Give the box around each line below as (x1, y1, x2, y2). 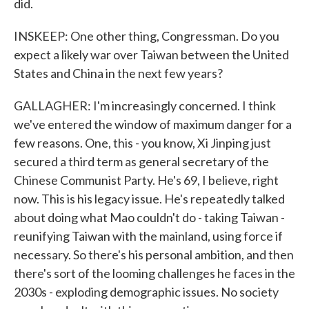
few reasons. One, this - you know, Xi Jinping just (14, 135, 271, 150)
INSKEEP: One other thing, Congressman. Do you (14, 28, 279, 43)
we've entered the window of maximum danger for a (14, 117, 292, 132)
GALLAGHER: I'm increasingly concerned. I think (14, 98, 276, 113)
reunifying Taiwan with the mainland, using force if (14, 228, 283, 243)
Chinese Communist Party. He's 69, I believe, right (14, 172, 279, 188)
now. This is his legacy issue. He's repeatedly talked (14, 191, 285, 206)
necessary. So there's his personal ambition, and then (14, 247, 294, 262)
